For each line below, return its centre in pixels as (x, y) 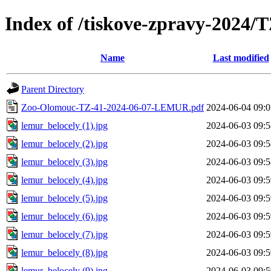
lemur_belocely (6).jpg (64, 216)
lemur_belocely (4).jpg (64, 180)
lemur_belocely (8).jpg (64, 252)
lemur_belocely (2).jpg (64, 143)
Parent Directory (53, 89)
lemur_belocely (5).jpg (64, 198)
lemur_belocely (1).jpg (64, 125)
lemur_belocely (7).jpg (64, 234)
